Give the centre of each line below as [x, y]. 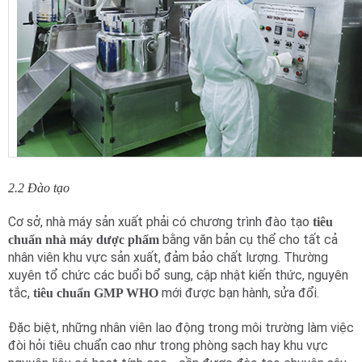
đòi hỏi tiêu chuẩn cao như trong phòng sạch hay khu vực [168, 345]
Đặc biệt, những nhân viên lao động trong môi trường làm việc [181, 327]
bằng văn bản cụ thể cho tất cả [248, 239]
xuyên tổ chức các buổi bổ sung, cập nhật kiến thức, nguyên [178, 275]
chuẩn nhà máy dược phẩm [84, 239]
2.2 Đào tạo [39, 187]
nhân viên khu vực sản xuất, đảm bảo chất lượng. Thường [168, 257]
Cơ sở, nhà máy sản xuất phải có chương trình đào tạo [160, 221]
